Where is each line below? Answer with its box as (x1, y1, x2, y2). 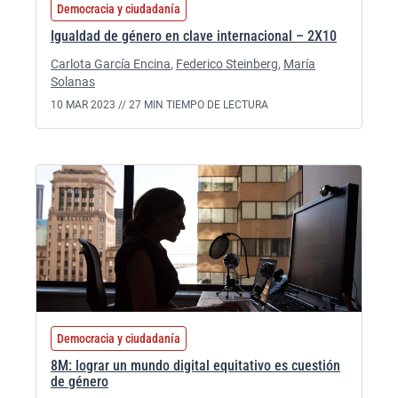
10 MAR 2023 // (51, 99, 129, 111)
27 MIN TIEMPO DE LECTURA (129, 99, 268, 111)
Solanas (51, 75, 95, 89)
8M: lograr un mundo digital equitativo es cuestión (51, 357, 340, 374)
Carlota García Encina (51, 57, 171, 71)
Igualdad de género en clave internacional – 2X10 (51, 28, 337, 44)
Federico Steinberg (176, 57, 278, 71)
